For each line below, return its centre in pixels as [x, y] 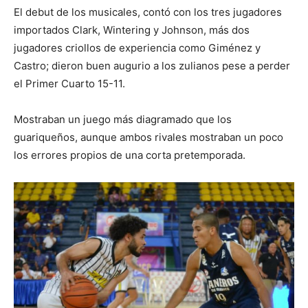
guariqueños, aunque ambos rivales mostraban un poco [148, 137]
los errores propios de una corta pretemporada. [130, 155]
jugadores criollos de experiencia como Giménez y [137, 48]
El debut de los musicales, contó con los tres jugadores [148, 12]
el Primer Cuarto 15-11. [69, 84]
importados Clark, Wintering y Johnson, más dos [132, 30]
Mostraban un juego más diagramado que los [123, 120]
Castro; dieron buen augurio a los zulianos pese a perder [152, 66]
